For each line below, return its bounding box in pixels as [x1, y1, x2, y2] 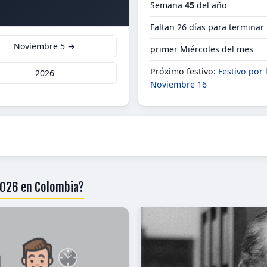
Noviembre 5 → [14, 41, 75, 52]
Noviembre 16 [150, 79, 207, 90]
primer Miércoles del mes [150, 44, 253, 55]
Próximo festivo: [150, 66, 218, 77]
